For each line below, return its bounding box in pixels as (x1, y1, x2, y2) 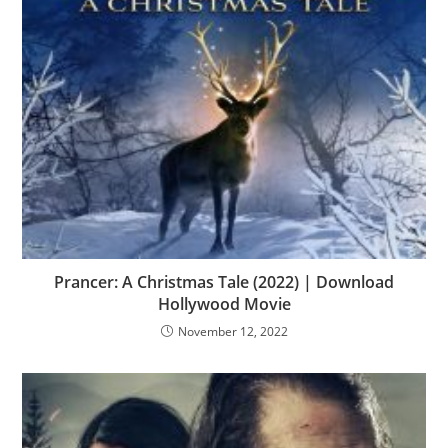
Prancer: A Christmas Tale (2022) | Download (54, 271, 394, 294)
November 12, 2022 (177, 323, 288, 341)
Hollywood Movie (157, 293, 291, 316)
